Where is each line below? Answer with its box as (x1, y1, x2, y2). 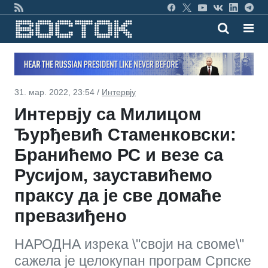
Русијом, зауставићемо (14, 165, 212, 185)
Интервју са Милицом (14, 104, 201, 124)
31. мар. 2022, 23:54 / (14, 87, 102, 97)
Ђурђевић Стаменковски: (14, 124, 236, 144)
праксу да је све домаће (14, 185, 221, 205)
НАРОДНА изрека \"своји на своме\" (14, 236, 244, 252)
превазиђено (14, 206, 127, 226)
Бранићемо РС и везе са (14, 145, 223, 165)
